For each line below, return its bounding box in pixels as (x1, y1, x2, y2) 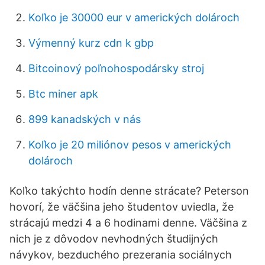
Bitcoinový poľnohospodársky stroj (28, 62, 204, 75)
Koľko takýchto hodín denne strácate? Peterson (9, 185, 249, 197)
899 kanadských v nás (28, 113, 141, 125)
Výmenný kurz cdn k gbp (28, 37, 154, 49)
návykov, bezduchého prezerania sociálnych (9, 248, 232, 261)
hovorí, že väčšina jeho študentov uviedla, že (9, 201, 234, 213)
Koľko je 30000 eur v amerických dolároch (28, 11, 240, 24)
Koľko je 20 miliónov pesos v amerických (28, 138, 231, 151)
